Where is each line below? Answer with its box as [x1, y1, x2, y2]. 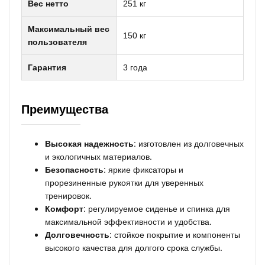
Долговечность [45, 228, 109, 240]
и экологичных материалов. [45, 150, 152, 162]
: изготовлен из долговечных [134, 137, 244, 149]
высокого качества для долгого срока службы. [45, 241, 222, 253]
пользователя [28, 37, 87, 47]
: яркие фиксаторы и [104, 163, 183, 175]
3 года [123, 63, 147, 72]
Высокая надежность [45, 137, 134, 149]
